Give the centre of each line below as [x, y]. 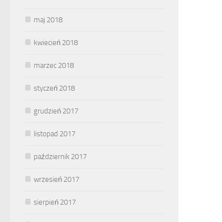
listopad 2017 [55, 134]
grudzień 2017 [56, 111]
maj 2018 [48, 20]
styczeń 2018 [54, 88]
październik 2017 [60, 156]
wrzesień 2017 [56, 179]
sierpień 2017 [55, 202]
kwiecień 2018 [56, 42]
